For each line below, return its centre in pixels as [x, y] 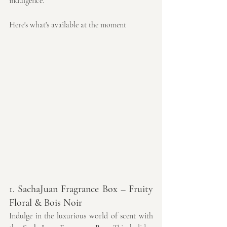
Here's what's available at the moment [68, 25]
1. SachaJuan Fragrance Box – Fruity [81, 189]
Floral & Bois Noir [46, 202]
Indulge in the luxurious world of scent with [81, 216]
